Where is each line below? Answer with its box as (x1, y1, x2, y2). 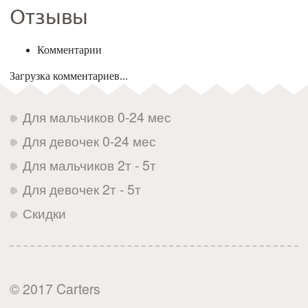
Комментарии (37, 43, 102, 56)
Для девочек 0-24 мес (23, 131, 157, 151)
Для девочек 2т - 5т (23, 179, 142, 199)
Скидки (23, 203, 67, 223)
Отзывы (10, 3, 88, 30)
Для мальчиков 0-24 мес (23, 107, 172, 126)
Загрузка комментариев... (10, 69, 128, 82)
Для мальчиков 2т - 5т (23, 155, 157, 175)
